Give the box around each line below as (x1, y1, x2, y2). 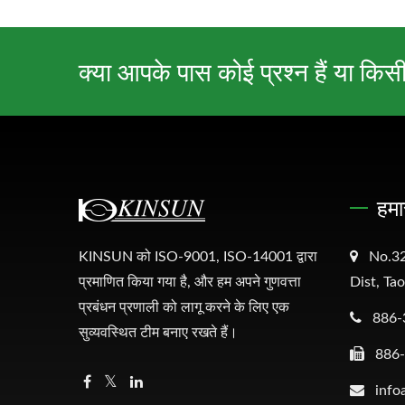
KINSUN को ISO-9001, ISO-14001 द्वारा (79, 249, 317, 264)
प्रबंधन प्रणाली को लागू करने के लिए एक (79, 299, 289, 315)
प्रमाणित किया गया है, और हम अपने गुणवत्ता (79, 274, 301, 289)
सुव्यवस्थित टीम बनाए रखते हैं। (79, 325, 238, 340)
